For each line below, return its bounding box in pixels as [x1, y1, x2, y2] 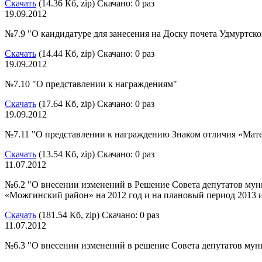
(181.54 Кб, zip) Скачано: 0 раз [36, 209, 159, 220]
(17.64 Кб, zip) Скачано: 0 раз [36, 98, 154, 109]
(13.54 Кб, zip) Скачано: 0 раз [36, 149, 154, 159]
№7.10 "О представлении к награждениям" [5, 78, 177, 89]
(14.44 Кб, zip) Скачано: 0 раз [36, 48, 154, 58]
